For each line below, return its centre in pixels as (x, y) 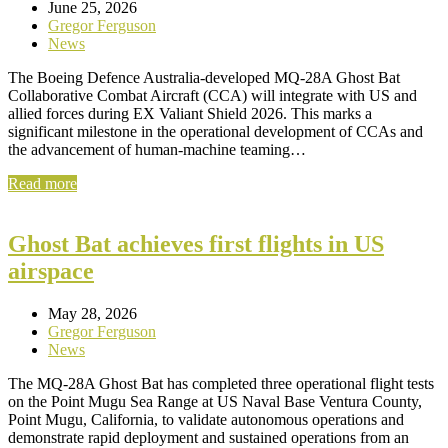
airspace (51, 270)
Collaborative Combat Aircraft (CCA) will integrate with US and (212, 95)
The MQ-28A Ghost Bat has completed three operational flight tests (221, 383)
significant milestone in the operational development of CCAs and (215, 131)
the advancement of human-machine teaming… (157, 149)
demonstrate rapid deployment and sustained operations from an (208, 437)
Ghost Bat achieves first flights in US (196, 243)
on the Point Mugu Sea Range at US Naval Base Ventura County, (215, 401)
